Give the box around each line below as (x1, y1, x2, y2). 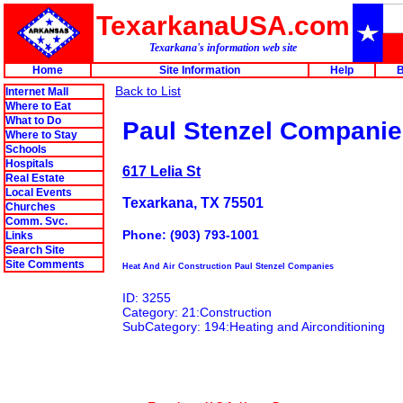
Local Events (5, 186, 72, 199)
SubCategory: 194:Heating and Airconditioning (122, 319, 389, 335)
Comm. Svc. (5, 215, 67, 228)
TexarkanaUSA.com (96, 11, 350, 40)
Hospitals (5, 157, 54, 170)
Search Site (5, 244, 65, 256)
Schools (5, 143, 47, 156)
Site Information (159, 64, 240, 76)
